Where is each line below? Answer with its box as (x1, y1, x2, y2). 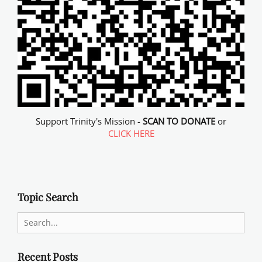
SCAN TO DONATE (143, 115, 215, 127)
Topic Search (18, 190, 78, 205)
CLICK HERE (108, 127, 154, 139)
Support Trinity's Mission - (36, 115, 143, 127)
